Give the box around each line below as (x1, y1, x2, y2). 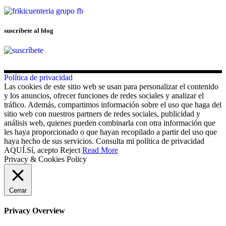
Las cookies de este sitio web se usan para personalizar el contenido (4, 82, 218, 91)
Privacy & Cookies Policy (4, 154, 87, 163)
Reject (60, 145, 80, 154)
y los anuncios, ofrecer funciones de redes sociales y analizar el (4, 91, 204, 100)
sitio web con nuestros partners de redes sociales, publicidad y (4, 109, 200, 118)
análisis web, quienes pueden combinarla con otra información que (4, 118, 215, 127)
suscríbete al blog (4, 26, 53, 34)
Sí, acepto (27, 145, 58, 154)
